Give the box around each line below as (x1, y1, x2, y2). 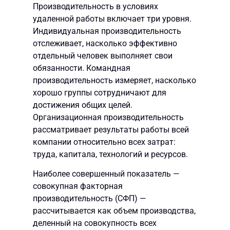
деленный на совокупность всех (33, 218, 157, 228)
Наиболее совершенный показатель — (33, 168, 180, 179)
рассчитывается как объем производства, (33, 205, 196, 216)
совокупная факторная (33, 181, 123, 191)
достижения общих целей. (33, 100, 132, 110)
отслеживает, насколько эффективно (33, 38, 177, 48)
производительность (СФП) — (33, 193, 146, 203)
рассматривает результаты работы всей (33, 124, 189, 135)
